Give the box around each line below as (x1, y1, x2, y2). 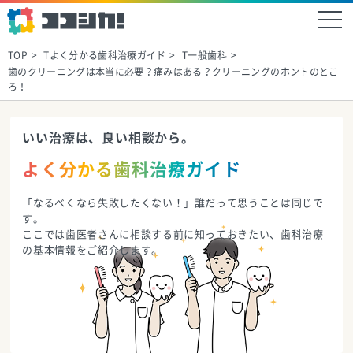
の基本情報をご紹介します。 (22, 245, 162, 255)
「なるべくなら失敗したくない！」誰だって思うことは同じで (22, 198, 324, 208)
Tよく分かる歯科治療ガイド (43, 50, 166, 60)
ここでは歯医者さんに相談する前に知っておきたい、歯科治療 (22, 229, 324, 240)
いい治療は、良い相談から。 (22, 132, 195, 144)
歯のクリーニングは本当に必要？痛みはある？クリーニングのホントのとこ (8, 67, 339, 76)
